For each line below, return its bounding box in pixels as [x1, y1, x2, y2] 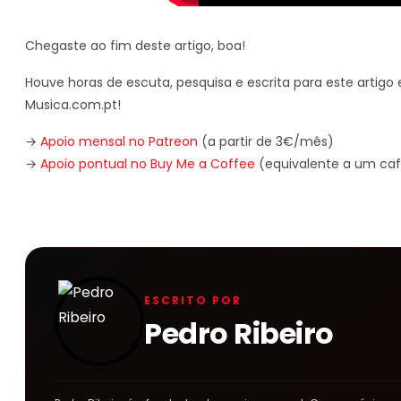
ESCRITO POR [144, 293, 242, 309]
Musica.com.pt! [25, 95, 121, 114]
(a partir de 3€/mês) [198, 132, 334, 150]
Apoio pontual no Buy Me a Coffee [40, 154, 255, 173]
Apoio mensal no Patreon [40, 132, 198, 150]
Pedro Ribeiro [144, 313, 334, 354]
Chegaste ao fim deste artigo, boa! [25, 36, 245, 55]
